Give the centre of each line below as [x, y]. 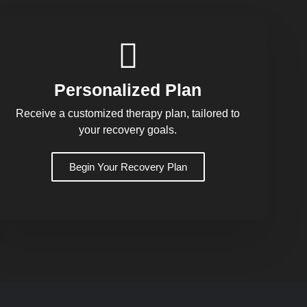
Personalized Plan [128, 89]
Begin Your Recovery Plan [128, 167]
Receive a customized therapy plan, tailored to [128, 113]
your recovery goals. [128, 130]
